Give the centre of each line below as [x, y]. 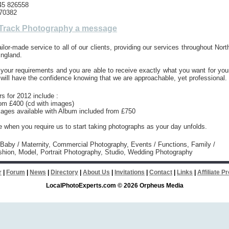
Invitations [130, 172]
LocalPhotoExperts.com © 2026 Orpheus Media [114, 186]
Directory [64, 172]
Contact [161, 172]
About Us [96, 172]
